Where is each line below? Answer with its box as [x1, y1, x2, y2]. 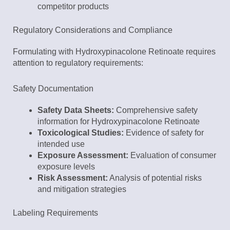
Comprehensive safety [114, 106, 198, 115]
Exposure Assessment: [37, 151, 128, 160]
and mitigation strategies [37, 185, 126, 194]
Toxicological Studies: [37, 128, 124, 138]
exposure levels [37, 162, 95, 171]
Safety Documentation [13, 84, 93, 93]
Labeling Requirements [13, 208, 98, 218]
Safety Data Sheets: [37, 106, 114, 115]
